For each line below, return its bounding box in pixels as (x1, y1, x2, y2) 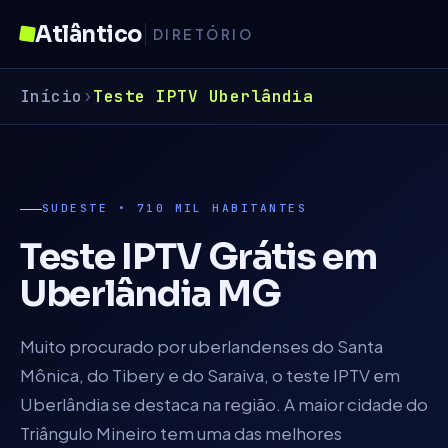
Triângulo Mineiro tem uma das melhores (20, 422, 342, 444)
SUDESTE (42, 201, 109, 215)
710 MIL (136, 201, 203, 215)
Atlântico (35, 20, 142, 48)
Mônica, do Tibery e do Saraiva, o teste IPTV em (20, 364, 400, 386)
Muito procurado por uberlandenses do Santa (20, 335, 383, 357)
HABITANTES (202, 201, 308, 215)
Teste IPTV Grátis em (20, 234, 377, 279)
